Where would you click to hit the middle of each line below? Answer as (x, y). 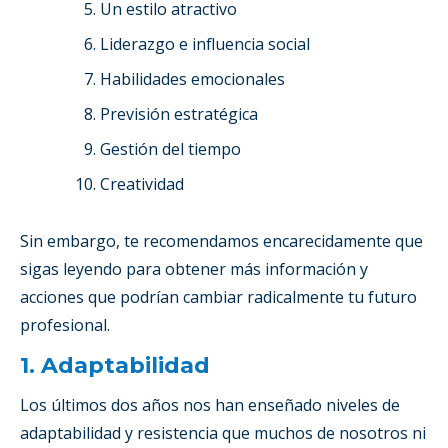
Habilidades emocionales (192, 78)
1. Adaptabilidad (115, 365)
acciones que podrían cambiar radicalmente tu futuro (218, 296)
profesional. (65, 324)
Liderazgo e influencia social (205, 43)
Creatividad (142, 183)
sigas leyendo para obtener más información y (194, 268)
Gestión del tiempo (170, 148)
